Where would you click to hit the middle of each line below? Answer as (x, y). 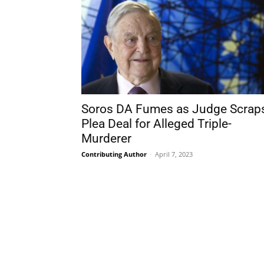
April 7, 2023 (174, 154)
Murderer (106, 138)
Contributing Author (114, 154)
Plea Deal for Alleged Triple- (156, 124)
